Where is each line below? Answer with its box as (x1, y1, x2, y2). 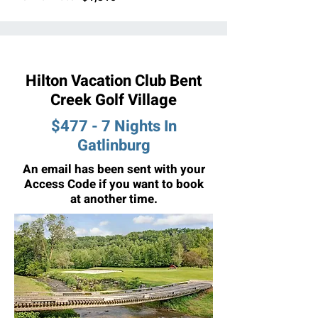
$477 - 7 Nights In (50, 115, 177, 138)
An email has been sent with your (22, 160, 205, 178)
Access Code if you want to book (23, 175, 204, 193)
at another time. (70, 190, 158, 208)
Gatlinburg (77, 134, 150, 157)
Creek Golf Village (50, 89, 177, 111)
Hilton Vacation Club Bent (26, 70, 202, 92)
